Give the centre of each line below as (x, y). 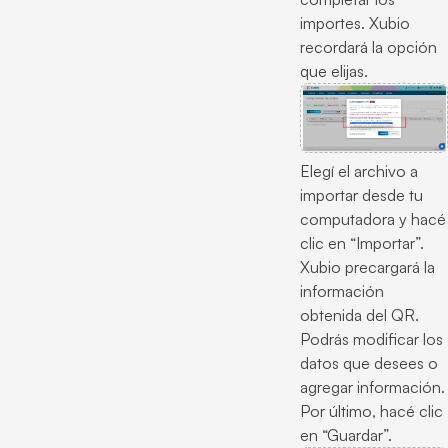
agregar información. (372, 386)
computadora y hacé (373, 218)
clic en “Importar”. (362, 242)
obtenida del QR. (359, 314)
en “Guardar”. (346, 434)
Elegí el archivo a (359, 170)
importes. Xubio (355, 22)
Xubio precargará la (367, 266)
